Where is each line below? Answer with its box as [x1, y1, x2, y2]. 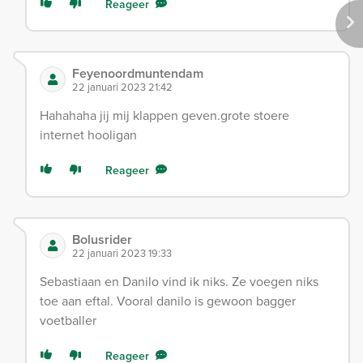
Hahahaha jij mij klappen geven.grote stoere [40, 105, 289, 125]
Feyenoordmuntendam [72, 63, 203, 83]
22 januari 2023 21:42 [72, 79, 173, 95]
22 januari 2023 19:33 [72, 245, 172, 261]
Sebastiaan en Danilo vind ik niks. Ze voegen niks [40, 271, 318, 291]
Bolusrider [72, 229, 132, 249]
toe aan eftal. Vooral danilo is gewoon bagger [40, 291, 296, 310]
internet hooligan [40, 125, 137, 144]
